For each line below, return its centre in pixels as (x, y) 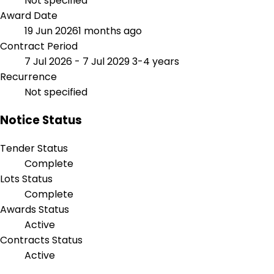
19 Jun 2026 (51, 31)
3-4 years (156, 62)
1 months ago (110, 31)
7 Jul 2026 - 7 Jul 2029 (78, 62)
